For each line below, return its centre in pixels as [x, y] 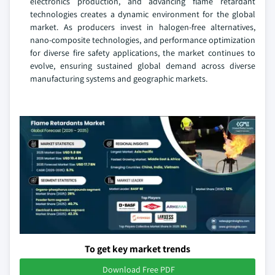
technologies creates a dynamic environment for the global [143, 14]
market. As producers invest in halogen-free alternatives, [143, 27]
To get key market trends [137, 249]
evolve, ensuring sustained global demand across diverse [143, 66]
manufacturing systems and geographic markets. [119, 79]
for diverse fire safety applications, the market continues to [143, 53]
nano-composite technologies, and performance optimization [143, 40]
